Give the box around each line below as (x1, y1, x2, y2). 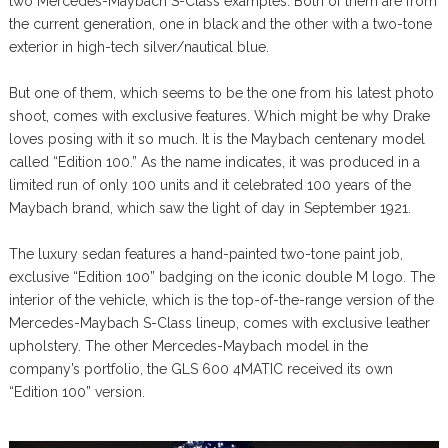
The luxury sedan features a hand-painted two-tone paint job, (8, 245, 403, 262)
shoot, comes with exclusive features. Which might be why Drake (8, 107, 430, 124)
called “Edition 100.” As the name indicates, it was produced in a (8, 153, 420, 170)
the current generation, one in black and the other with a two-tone (8, 15, 432, 32)
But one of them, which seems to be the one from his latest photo (8, 84, 434, 101)
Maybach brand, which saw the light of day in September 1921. (8, 199, 411, 216)
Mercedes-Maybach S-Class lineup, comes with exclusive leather (8, 314, 430, 331)
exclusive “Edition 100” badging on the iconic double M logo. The (8, 268, 435, 285)
